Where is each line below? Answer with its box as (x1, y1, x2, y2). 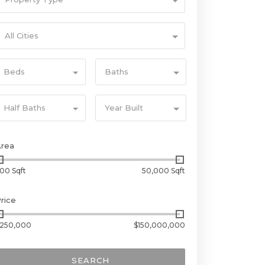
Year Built (104, 103, 143, 112)
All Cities (5, 31, 39, 40)
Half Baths (4, 103, 46, 112)
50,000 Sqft (141, 166, 185, 175)
